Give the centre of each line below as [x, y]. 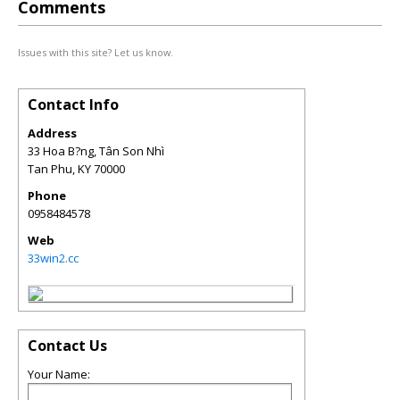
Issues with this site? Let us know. [96, 52]
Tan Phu [50, 169]
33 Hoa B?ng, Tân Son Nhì [96, 151]
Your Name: [59, 374]
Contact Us [67, 346]
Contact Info [73, 104]
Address [52, 133]
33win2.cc [53, 258]
